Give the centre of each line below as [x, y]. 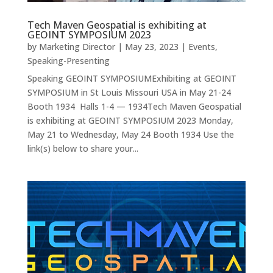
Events [201, 47]
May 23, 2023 [151, 47]
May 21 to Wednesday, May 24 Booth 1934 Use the [130, 135]
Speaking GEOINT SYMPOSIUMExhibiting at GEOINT [132, 79]
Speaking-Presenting [68, 61]
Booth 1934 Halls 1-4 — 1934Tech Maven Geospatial [134, 107]
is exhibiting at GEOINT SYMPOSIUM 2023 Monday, [130, 121]
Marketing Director [77, 47]
